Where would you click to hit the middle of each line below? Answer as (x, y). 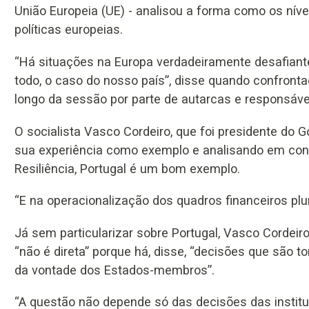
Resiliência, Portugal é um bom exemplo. (127, 168)
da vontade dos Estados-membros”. (114, 270)
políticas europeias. (69, 30)
